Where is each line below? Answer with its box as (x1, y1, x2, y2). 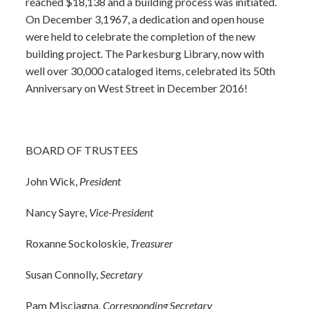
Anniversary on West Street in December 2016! (26, 81, 248, 94)
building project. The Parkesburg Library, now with (26, 47, 265, 60)
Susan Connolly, (26, 268, 101, 281)
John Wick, (26, 175, 80, 188)
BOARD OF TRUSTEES (26, 143, 139, 157)
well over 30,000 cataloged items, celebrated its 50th (26, 64, 276, 77)
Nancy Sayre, (26, 206, 90, 219)
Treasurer (130, 237, 174, 250)
